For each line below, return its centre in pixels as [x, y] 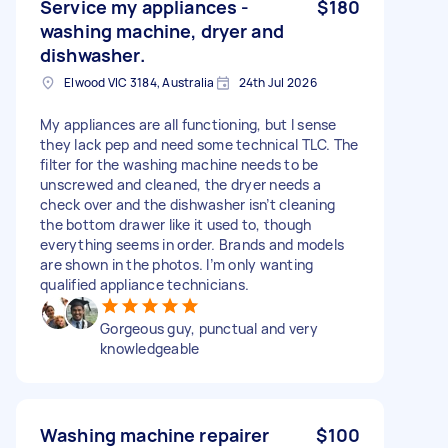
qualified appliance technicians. [144, 284]
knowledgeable [150, 348]
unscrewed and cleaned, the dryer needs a [180, 184]
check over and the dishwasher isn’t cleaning [187, 204]
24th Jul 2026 [277, 82]
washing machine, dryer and [162, 30]
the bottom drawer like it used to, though [176, 224]
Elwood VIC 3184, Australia [139, 82]
